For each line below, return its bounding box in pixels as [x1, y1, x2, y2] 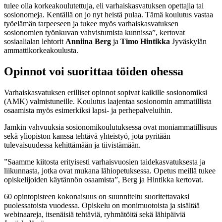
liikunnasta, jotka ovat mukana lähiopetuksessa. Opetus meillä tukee [4, 166, 216, 175]
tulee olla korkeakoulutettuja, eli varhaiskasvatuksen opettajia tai [4, 1, 204, 10]
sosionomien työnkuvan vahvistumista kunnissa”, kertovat [4, 28, 185, 37]
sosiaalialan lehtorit [4, 37, 65, 46]
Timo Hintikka [120, 37, 170, 46]
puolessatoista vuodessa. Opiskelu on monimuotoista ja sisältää [4, 201, 200, 210]
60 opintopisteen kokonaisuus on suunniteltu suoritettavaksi [4, 192, 189, 201]
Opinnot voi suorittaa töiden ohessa [4, 64, 183, 78]
